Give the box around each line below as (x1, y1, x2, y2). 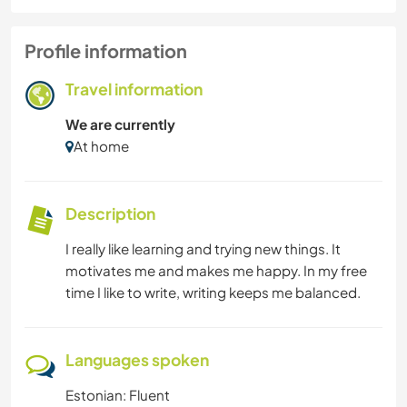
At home (74, 137, 129, 154)
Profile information (25, 39, 187, 62)
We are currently (65, 115, 175, 133)
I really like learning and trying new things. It (65, 240, 341, 257)
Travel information (65, 79, 203, 99)
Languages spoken (65, 350, 209, 370)
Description (65, 203, 155, 223)
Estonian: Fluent (65, 386, 170, 403)
